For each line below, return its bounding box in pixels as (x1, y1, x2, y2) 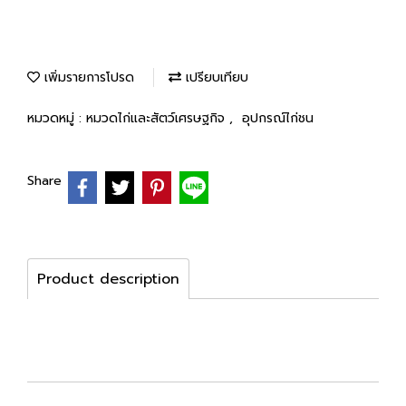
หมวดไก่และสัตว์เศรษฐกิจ (86, 109, 229, 128)
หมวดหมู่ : (27, 109, 86, 128)
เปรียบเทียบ (181, 68, 248, 87)
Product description (37, 267, 179, 290)
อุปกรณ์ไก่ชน (242, 109, 314, 128)
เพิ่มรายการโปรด (40, 68, 134, 87)
